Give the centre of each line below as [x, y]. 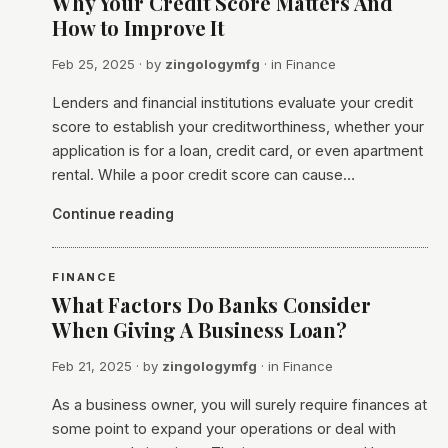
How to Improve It [139, 27]
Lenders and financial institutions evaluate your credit [232, 103]
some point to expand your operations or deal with [224, 429]
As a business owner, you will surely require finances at [239, 405]
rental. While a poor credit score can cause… [203, 175]
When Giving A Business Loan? [202, 329]
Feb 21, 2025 [92, 366]
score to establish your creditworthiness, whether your [238, 127]
